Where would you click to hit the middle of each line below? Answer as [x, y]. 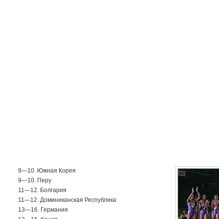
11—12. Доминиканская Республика [67, 200]
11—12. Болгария [42, 190]
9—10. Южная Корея [47, 171]
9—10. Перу [35, 180]
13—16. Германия [43, 210]
